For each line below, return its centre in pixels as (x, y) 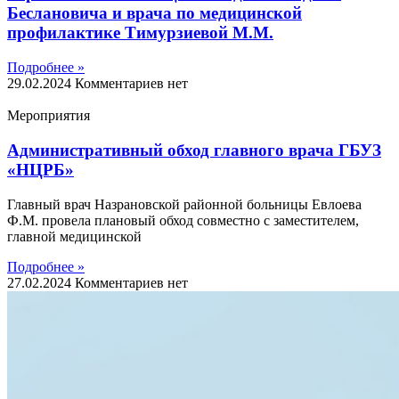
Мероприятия (49, 116)
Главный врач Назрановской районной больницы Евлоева (184, 204)
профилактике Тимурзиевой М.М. (140, 33)
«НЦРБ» (41, 169)
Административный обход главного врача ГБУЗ (194, 150)
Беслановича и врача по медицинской (155, 13)
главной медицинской (74, 236)
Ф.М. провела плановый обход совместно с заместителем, (183, 220)
